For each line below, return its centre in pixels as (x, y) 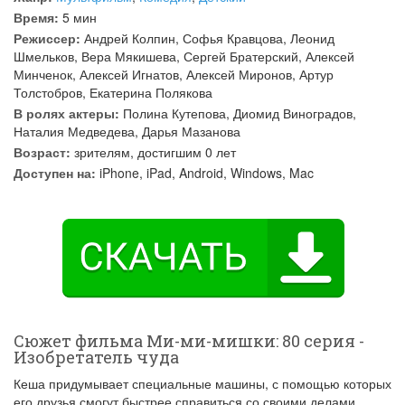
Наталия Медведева (74, 131)
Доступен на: (55, 173)
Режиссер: (47, 38)
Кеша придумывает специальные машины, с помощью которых (202, 383)
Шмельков (44, 56)
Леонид (312, 38)
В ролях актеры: (66, 113)
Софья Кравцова (233, 38)
